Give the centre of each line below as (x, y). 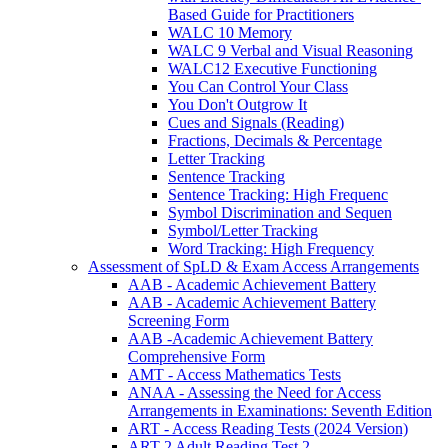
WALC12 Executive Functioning (272, 68)
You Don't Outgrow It (237, 104)
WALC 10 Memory (230, 32)
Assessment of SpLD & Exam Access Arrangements (253, 266)
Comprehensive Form (196, 356)
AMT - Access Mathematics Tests (234, 374)
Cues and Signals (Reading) (256, 122)
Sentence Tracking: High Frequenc (278, 194)
